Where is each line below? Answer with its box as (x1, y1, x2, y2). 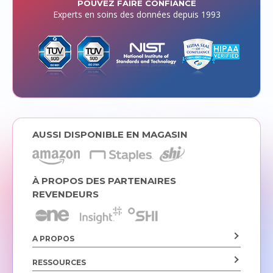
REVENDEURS (32, 188, 99, 200)
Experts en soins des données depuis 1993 (52, 9, 221, 20)
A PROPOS (32, 234, 74, 244)
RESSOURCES (32, 258, 86, 268)
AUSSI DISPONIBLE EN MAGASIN (32, 129, 188, 140)
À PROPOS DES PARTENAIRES (32, 174, 176, 186)
